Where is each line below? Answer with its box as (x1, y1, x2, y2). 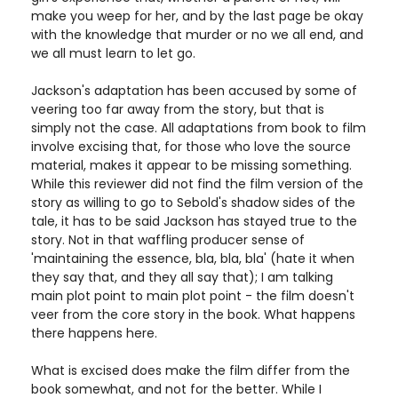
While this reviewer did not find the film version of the (31, 175, 363, 193)
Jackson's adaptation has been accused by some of (31, 82, 357, 99)
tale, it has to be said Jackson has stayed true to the (31, 212, 357, 230)
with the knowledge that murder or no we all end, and (31, 26, 363, 44)
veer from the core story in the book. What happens (31, 306, 355, 323)
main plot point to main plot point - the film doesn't (31, 287, 354, 305)
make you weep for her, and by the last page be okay (31, 7, 363, 25)
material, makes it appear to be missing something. (31, 156, 352, 174)
